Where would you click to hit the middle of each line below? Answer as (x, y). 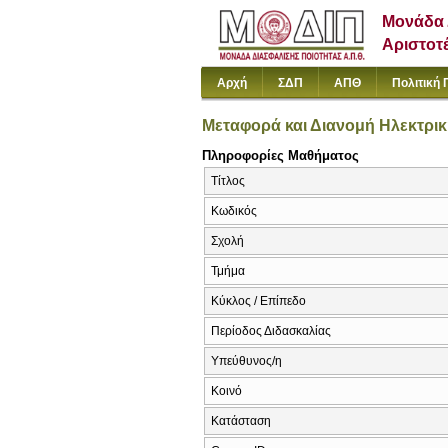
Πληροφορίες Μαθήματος (280, 155)
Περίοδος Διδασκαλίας (271, 331)
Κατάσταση (241, 421)
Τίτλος (228, 181)
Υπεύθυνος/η (246, 361)
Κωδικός (234, 211)
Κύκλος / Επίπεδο (258, 301)
